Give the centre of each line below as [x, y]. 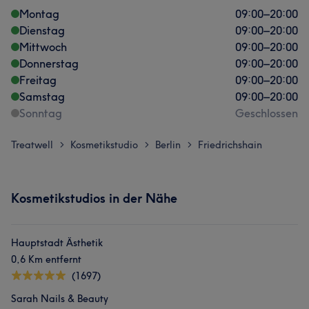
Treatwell [32, 145]
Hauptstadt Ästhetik [57, 243]
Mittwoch [43, 47]
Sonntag [41, 113]
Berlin [168, 145]
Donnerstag [49, 63]
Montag [39, 14]
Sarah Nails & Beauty [60, 299]
